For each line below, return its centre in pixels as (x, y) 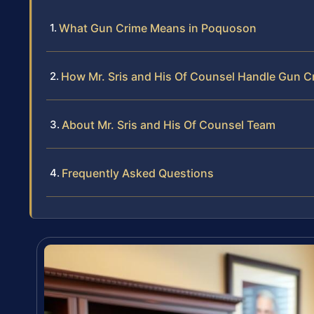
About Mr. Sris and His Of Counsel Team (169, 125)
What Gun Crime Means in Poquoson (158, 28)
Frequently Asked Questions (138, 173)
